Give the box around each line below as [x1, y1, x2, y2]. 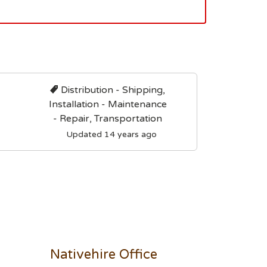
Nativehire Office [49, 247, 157, 262]
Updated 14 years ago [66, 129, 157, 139]
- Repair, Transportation [53, 113, 163, 125]
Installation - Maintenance [48, 98, 167, 110]
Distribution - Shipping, [61, 84, 166, 96]
